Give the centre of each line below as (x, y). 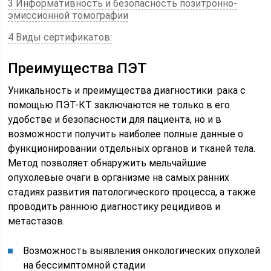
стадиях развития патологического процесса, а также (132, 192)
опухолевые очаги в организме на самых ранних (119, 178)
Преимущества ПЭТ (78, 68)
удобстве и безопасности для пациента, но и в (115, 119)
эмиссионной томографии (68, 15)
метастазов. (37, 221)
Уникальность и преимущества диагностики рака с (127, 90)
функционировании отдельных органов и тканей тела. (132, 149)
